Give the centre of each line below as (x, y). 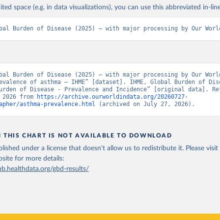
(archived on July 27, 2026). (145, 104)
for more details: (40, 159)
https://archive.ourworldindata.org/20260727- (113, 97)
